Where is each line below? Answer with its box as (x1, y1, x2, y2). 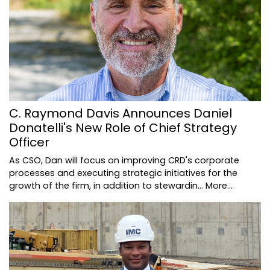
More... (206, 180, 233, 192)
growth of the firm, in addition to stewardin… (9, 180, 206, 192)
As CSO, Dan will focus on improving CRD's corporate (9, 154, 239, 167)
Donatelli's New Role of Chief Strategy (9, 119, 237, 137)
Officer (9, 134, 49, 151)
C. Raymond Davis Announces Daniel (9, 105, 232, 122)
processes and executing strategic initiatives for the (9, 167, 237, 180)
